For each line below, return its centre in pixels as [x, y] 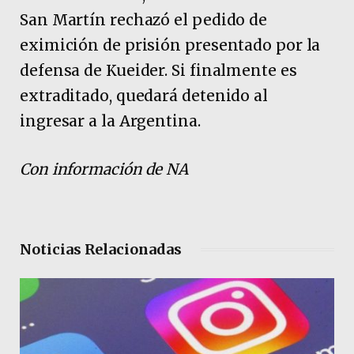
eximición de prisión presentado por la [170, 45]
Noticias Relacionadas [101, 250]
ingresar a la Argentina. [110, 121]
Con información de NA [104, 169]
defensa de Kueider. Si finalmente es [158, 70]
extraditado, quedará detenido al [144, 95]
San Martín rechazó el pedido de [144, 19]
